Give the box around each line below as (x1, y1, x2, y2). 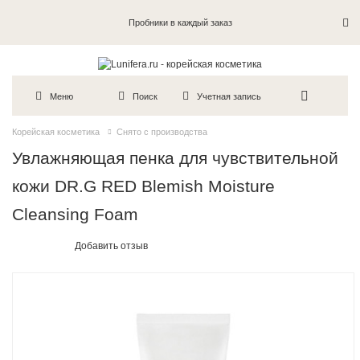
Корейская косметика (12, 127, 100, 137)
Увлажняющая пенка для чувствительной (12, 149, 339, 168)
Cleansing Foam (12, 205, 139, 224)
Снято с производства (117, 127, 207, 137)
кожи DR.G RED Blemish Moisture (12, 177, 276, 196)
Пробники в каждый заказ (128, 18, 232, 27)
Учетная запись (197, 91, 262, 101)
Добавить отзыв (75, 240, 149, 252)
